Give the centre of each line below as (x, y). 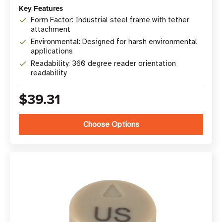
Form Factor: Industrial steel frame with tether (110, 20)
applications (52, 51)
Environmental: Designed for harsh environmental (114, 42)
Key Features (41, 8)
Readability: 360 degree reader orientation (103, 63)
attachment (51, 29)
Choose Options (111, 124)
